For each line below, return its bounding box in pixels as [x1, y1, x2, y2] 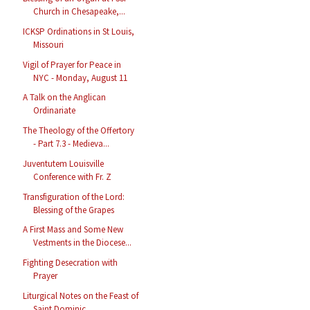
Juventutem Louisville [23, 157, 104, 170]
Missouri [33, 38, 64, 51]
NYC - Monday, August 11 [33, 71, 128, 84]
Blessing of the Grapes [33, 203, 115, 216]
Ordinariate [33, 104, 76, 117]
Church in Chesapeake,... [33, 6, 126, 18]
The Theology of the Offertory [23, 125, 135, 137]
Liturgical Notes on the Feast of [23, 289, 139, 302]
